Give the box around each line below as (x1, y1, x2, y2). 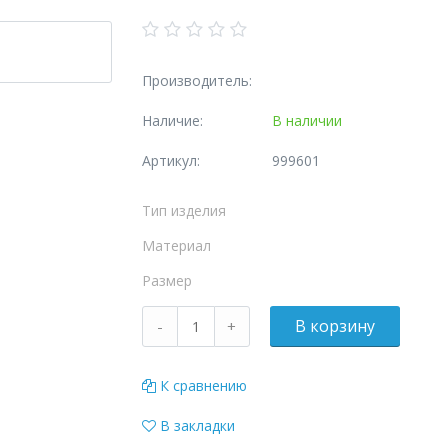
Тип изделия (141, 201, 226, 220)
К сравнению (159, 376, 247, 395)
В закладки (159, 416, 235, 435)
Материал (141, 236, 211, 255)
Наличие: (141, 111, 203, 130)
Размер (141, 271, 192, 290)
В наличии (271, 111, 342, 130)
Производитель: (141, 71, 252, 90)
